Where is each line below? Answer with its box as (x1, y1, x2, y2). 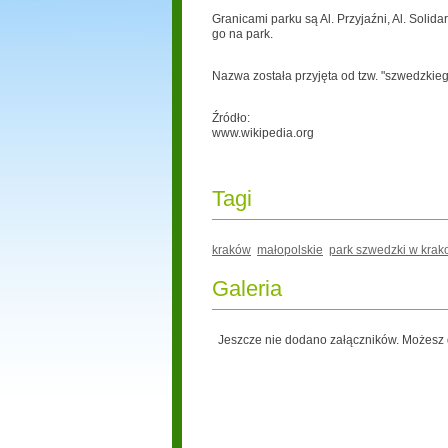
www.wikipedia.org (212, 126, 314, 140)
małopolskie (257, 243, 323, 257)
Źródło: (212, 111, 250, 125)
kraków (212, 243, 251, 257)
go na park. (212, 27, 273, 41)
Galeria (212, 276, 282, 301)
